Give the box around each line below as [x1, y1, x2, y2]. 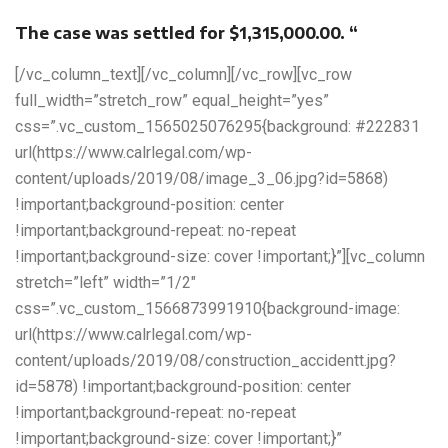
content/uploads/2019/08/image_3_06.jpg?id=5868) [15, 169, 388, 189]
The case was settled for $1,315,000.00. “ [15, 23, 358, 44]
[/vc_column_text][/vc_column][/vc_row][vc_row [15, 65, 352, 85]
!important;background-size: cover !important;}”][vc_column [15, 247, 425, 267]
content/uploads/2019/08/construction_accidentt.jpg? [15, 351, 396, 371]
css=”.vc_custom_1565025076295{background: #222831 [15, 117, 420, 137]
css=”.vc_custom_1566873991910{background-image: [15, 299, 400, 319]
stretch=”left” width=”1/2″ [15, 273, 196, 293]
